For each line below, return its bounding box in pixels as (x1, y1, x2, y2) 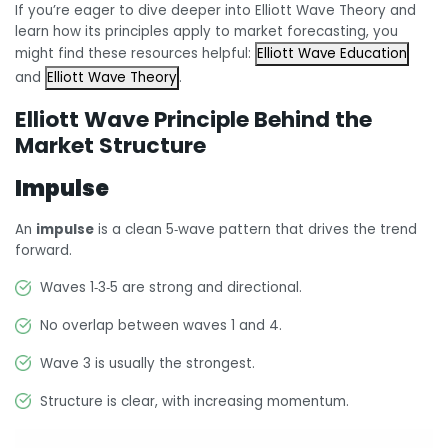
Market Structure (15, 129, 206, 161)
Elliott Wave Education (257, 44, 407, 64)
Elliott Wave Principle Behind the (15, 103, 372, 135)
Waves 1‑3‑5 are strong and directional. (40, 278, 303, 298)
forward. (15, 240, 72, 260)
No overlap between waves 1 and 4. (40, 316, 283, 336)
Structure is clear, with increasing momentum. (40, 391, 350, 411)
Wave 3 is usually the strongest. (40, 353, 256, 373)
